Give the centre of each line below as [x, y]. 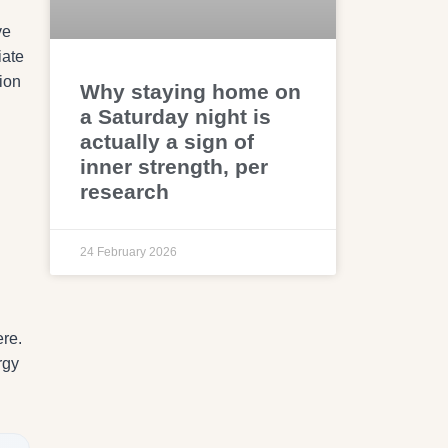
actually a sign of [167, 141]
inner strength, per [174, 166]
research [125, 191]
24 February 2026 [129, 251]
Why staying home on [191, 91]
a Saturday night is [176, 116]
